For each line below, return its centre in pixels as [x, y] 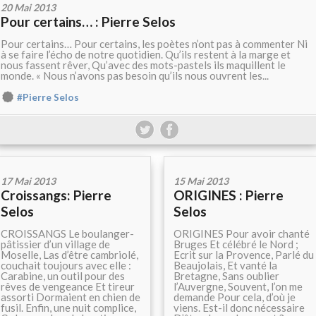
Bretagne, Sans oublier [226, 276]
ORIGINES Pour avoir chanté [242, 234]
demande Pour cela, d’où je [235, 297]
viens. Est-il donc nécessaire [239, 308]
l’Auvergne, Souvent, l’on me [238, 287]
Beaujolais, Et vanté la [225, 266]
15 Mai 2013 [201, 181]
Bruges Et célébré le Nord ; [236, 244]
